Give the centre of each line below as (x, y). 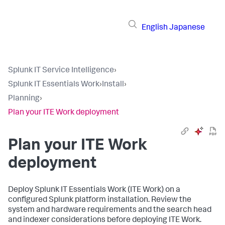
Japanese (187, 28)
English (155, 28)
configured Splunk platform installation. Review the (100, 200)
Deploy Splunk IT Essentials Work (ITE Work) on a (94, 190)
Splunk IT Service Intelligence (61, 71)
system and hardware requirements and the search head (110, 210)
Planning (24, 99)
